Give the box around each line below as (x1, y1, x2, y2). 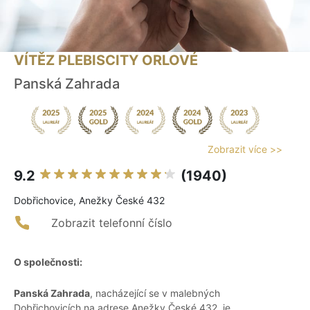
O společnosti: (14, 256, 82, 268)
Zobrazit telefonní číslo (51, 216, 172, 230)
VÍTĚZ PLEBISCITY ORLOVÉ (14, 52, 198, 69)
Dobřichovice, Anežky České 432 (14, 194, 165, 207)
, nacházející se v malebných (90, 287, 220, 300)
